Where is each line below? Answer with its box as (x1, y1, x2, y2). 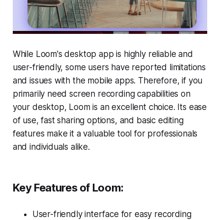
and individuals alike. (12, 141, 90, 152)
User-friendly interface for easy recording (32, 209, 192, 219)
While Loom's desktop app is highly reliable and (12, 49, 193, 59)
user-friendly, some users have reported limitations (12, 62, 206, 72)
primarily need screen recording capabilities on (12, 88, 191, 99)
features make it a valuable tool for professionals (12, 128, 198, 138)
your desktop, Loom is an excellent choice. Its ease (12, 102, 207, 112)
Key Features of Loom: (12, 181, 124, 194)
